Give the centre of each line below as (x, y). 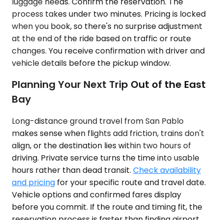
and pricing (33, 182)
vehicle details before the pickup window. (91, 63)
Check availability (167, 170)
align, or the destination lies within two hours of (101, 145)
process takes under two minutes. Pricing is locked (109, 14)
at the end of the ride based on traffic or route (101, 38)
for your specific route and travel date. (130, 182)
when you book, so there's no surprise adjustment (107, 26)
